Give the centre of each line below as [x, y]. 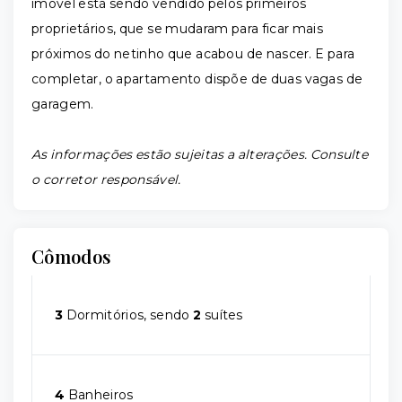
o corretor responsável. [106, 179]
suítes [222, 315]
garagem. [63, 104]
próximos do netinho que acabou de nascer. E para [193, 54]
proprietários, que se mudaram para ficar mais [177, 29]
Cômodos [71, 256]
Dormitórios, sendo [128, 315]
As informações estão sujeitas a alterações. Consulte [200, 154]
